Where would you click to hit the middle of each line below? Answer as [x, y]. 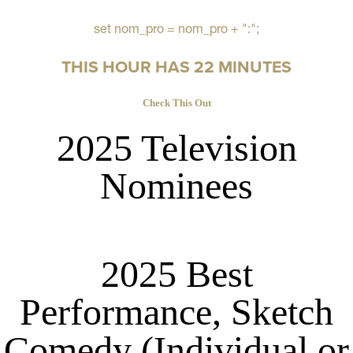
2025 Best [176, 274]
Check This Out [176, 103]
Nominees [176, 186]
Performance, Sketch [176, 312]
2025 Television [176, 148]
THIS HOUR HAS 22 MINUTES [176, 66]
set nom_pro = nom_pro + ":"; [176, 28]
